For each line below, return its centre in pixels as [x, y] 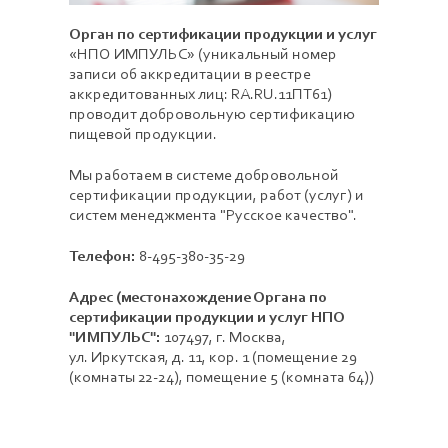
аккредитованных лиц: [148, 94]
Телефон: [102, 256]
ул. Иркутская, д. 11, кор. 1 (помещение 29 [213, 357]
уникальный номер [270, 54]
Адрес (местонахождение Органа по [198, 297]
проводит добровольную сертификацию [212, 114]
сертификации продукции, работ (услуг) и [216, 195]
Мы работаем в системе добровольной [204, 175]
